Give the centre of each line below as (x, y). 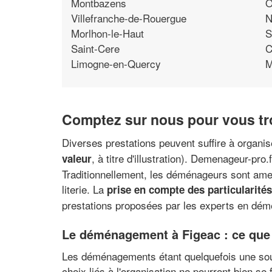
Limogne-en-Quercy (116, 63)
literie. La (84, 189)
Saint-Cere (95, 48)
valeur (77, 158)
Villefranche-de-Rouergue (129, 18)
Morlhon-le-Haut (107, 33)
